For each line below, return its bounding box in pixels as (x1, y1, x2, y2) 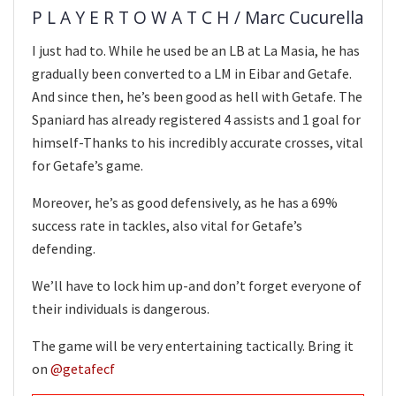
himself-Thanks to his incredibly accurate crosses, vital (32, 133, 363, 151)
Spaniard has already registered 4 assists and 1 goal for (32, 110, 361, 128)
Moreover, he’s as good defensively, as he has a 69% (32, 194, 338, 211)
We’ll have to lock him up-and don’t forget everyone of (32, 277, 362, 294)
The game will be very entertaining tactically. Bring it (32, 337, 354, 354)
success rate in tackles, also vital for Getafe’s (32, 217, 302, 234)
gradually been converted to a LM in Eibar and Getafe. (32, 65, 352, 82)
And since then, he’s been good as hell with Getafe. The (32, 88, 362, 105)
